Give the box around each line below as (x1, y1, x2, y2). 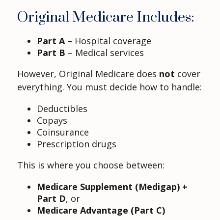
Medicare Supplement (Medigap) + (37, 181, 188, 193)
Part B (37, 47, 65, 59)
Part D (37, 192, 66, 205)
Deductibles (37, 103, 87, 115)
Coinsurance (37, 126, 89, 138)
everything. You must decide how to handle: (17, 81, 202, 93)
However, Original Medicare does (17, 68, 159, 80)
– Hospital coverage (65, 35, 151, 47)
